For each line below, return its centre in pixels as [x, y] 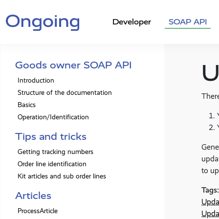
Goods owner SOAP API [74, 65]
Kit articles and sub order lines [62, 176]
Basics [27, 105]
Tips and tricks [51, 136]
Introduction [36, 80]
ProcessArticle [38, 211]
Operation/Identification [53, 117]
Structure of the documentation [65, 93]
